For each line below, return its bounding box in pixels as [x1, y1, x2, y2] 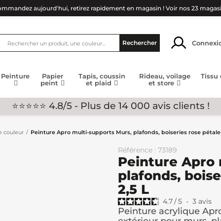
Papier [42, 72, 64, 80]
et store [148, 79, 177, 87]
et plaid [86, 79, 114, 87]
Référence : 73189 [118, 146, 177, 154]
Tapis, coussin [78, 72, 126, 80]
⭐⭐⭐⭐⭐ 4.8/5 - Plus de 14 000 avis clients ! [11, 100, 210, 111]
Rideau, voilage [139, 72, 190, 80]
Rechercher [122, 39, 157, 46]
